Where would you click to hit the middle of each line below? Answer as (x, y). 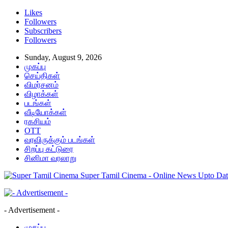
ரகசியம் (38, 121)
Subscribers (43, 31)
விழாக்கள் (41, 94)
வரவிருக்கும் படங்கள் (60, 140)
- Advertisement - (32, 210)
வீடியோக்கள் (46, 112)
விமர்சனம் (41, 85)
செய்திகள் (42, 76)
